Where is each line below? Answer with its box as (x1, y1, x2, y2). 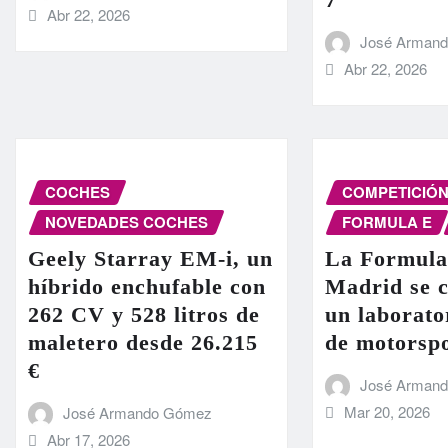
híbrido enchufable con (28, 273, 266, 299)
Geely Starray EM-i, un (28, 245, 273, 271)
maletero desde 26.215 (28, 329, 258, 355)
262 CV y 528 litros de (28, 301, 260, 327)
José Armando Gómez (62, 401, 212, 423)
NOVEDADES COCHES (45, 211, 208, 234)
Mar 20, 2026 (343, 400, 430, 422)
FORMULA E (342, 211, 433, 234)
